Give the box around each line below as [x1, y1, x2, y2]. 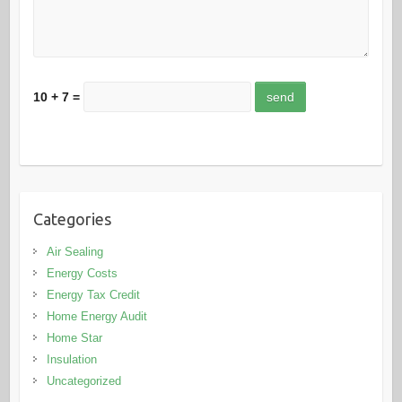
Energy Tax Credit [46, 288, 140, 302]
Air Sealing [46, 245, 103, 259]
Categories [32, 210, 111, 229]
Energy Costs [46, 267, 118, 281]
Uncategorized [46, 374, 121, 389]
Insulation [46, 353, 97, 367]
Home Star [46, 331, 102, 345]
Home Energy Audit [46, 310, 147, 324]
